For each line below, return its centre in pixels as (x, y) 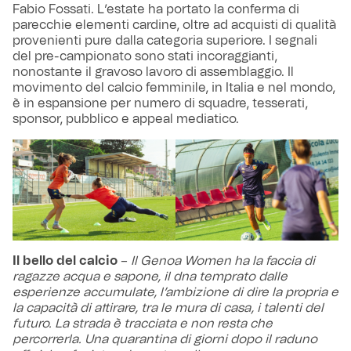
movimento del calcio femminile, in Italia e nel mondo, (174, 88)
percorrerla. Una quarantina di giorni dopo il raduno (165, 340)
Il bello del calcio (65, 261)
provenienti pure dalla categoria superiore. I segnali (165, 41)
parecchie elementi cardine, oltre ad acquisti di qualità (174, 25)
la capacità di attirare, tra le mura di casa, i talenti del (168, 308)
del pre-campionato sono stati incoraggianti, (145, 57)
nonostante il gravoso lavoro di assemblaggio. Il (153, 72)
